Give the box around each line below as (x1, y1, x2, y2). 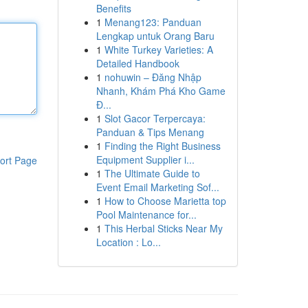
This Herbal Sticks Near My (104, 221, 223, 235)
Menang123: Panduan (104, 15, 201, 29)
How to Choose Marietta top (104, 194, 226, 208)
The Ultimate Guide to (104, 166, 200, 180)
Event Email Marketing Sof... (96, 180, 219, 194)
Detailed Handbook (96, 56, 179, 70)
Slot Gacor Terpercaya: (104, 111, 206, 125)
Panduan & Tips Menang (96, 125, 204, 139)
